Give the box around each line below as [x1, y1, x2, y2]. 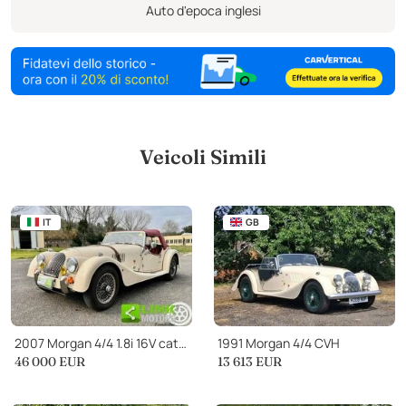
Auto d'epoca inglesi [145, 2, 261, 20]
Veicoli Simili [140, 144, 266, 169]
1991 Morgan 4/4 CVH [217, 333, 340, 352]
